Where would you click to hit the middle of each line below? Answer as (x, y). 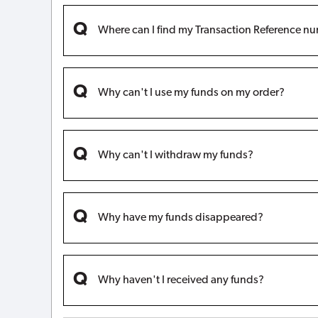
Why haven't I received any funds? (181, 280)
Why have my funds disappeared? (181, 218)
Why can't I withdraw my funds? (176, 155)
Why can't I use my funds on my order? (191, 93)
